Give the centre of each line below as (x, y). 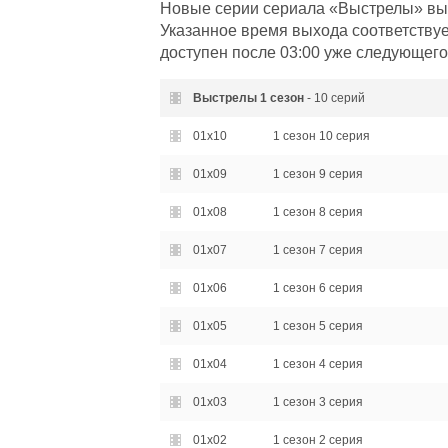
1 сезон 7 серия (317, 250)
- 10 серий (334, 98)
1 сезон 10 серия (321, 136)
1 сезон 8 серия (317, 212)
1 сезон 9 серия (317, 174)
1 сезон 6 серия (317, 288)
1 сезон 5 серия (317, 326)
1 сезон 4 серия (317, 364)
